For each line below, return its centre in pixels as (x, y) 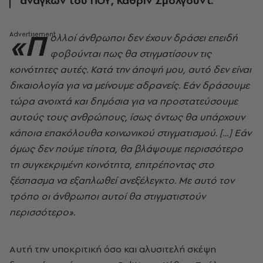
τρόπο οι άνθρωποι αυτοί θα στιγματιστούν (107, 196)
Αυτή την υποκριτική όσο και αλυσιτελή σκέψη (113, 249)
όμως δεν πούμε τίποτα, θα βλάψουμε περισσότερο (126, 149)
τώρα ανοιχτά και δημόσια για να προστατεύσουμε (124, 101)
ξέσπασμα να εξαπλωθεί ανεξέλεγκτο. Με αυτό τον (122, 180)
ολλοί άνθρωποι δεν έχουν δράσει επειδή (144, 38)
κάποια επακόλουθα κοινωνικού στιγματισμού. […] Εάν (130, 133)
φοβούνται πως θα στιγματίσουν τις (131, 53)
